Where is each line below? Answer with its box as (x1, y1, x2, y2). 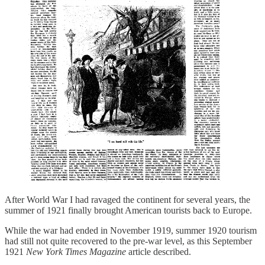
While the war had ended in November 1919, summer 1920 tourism (5, 225, 257, 235)
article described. (126, 246, 191, 257)
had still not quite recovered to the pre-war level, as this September (5, 235, 252, 246)
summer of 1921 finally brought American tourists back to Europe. (5, 205, 252, 215)
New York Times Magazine (26, 246, 126, 257)
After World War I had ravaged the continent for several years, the (5, 194, 250, 205)
